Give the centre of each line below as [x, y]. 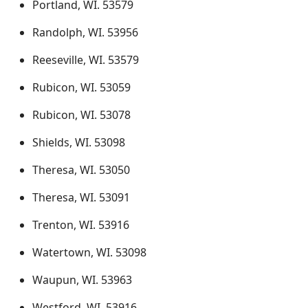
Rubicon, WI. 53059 [81, 87]
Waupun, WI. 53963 [82, 280]
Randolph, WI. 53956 [85, 32]
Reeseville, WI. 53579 [86, 60]
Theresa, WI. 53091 [81, 197]
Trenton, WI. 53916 [81, 225]
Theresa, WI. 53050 [81, 170]
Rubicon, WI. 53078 [81, 115]
